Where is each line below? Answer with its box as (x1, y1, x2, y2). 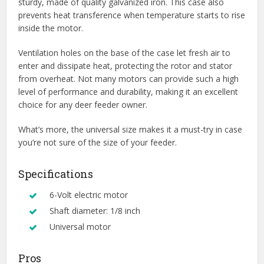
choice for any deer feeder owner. (18, 99, 148, 111)
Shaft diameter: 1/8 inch (49, 205, 141, 217)
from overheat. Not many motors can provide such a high (18, 73, 239, 85)
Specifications (18, 167, 94, 181)
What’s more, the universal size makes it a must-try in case (18, 124, 243, 136)
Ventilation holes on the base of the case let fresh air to (18, 47, 231, 59)
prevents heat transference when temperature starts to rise (18, 9, 246, 21)
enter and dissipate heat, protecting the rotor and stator (18, 60, 233, 72)
